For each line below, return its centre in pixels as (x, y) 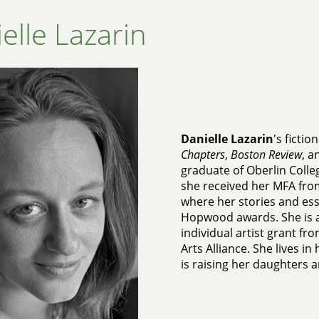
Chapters (203, 155)
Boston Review (266, 155)
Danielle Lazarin (227, 139)
